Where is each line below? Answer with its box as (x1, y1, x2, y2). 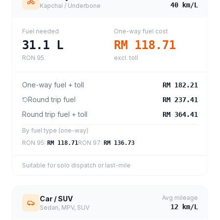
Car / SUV (40, 194, 73, 203)
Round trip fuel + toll (22, 110, 87, 118)
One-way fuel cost (114, 27, 168, 35)
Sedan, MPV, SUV (40, 204, 89, 211)
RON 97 (78, 139, 101, 146)
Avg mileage (162, 194, 198, 201)
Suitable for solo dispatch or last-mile (22, 162, 131, 169)
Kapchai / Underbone (40, 2, 101, 9)
